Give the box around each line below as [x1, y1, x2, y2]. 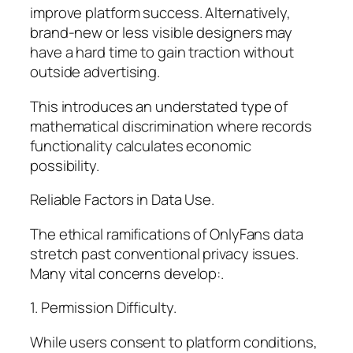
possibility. [30, 154, 99, 176]
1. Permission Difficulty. [30, 297, 176, 318]
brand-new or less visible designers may [30, 22, 293, 43]
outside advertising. [30, 61, 160, 83]
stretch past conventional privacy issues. [30, 243, 299, 264]
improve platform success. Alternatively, [30, 2, 291, 24]
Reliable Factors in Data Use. [30, 189, 215, 210]
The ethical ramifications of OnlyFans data [30, 223, 303, 244]
